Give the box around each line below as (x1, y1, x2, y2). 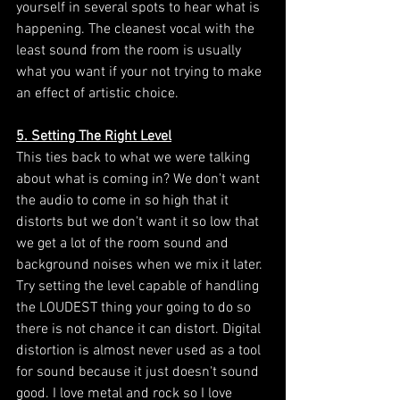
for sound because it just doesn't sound (16, 362, 262, 381)
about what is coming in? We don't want (16, 170, 263, 188)
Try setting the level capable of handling (16, 277, 262, 296)
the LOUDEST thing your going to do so (16, 298, 254, 317)
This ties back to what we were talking (16, 148, 254, 167)
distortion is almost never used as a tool (16, 341, 264, 360)
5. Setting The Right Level (16, 127, 171, 146)
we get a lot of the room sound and (16, 234, 232, 253)
